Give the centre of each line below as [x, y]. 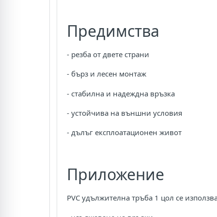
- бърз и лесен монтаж [107, 74]
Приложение [116, 174]
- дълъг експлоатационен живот [124, 132]
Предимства [113, 31]
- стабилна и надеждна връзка [121, 93]
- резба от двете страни [108, 54]
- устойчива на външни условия [124, 113]
